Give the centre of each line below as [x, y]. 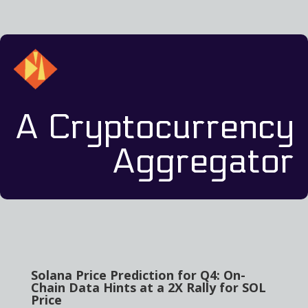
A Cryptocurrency [154, 127]
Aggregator [203, 162]
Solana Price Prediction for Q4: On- [138, 275]
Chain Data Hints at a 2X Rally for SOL [148, 287]
